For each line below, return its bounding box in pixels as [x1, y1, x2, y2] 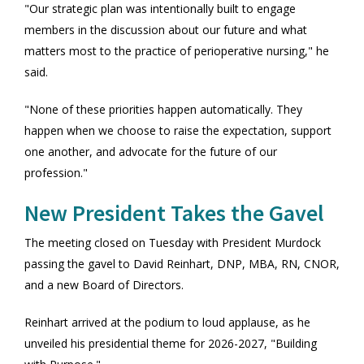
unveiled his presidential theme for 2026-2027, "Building [24, 335, 317, 351]
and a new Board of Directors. [24, 276, 184, 292]
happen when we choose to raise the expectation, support [24, 122, 331, 138]
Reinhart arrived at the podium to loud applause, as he [24, 314, 310, 330]
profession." [24, 164, 88, 180]
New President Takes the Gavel [24, 197, 324, 227]
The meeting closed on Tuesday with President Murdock [24, 234, 321, 250]
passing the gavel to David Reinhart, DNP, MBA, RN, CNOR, [24, 255, 340, 271]
